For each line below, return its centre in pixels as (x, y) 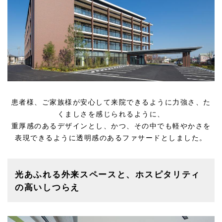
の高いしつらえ (47, 187)
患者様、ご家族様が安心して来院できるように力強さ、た (111, 102)
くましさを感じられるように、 (111, 114)
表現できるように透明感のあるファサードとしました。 (111, 138)
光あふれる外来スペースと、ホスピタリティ (108, 174)
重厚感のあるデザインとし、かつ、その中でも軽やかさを (111, 126)
